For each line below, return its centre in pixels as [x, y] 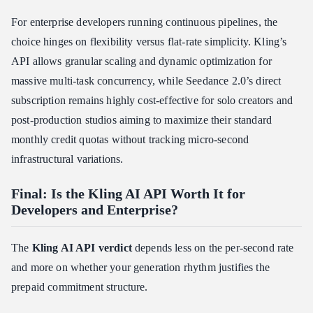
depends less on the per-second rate [213, 248]
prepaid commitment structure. [80, 287]
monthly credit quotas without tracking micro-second [130, 140]
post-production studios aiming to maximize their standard [142, 120]
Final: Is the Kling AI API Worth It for [128, 194]
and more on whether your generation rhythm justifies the [140, 268]
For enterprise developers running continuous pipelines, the [145, 22]
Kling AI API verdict [82, 248]
